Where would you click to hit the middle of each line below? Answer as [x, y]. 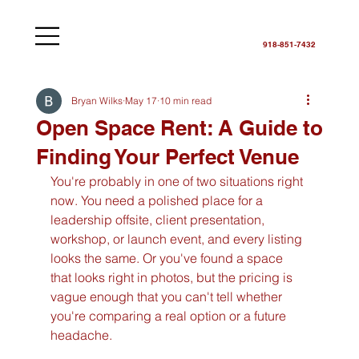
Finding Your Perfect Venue [167, 157]
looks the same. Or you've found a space [168, 258]
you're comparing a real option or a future [169, 316]
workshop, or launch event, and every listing [177, 239]
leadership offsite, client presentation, [159, 220]
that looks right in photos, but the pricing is [173, 278]
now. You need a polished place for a [158, 201]
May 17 [141, 101]
